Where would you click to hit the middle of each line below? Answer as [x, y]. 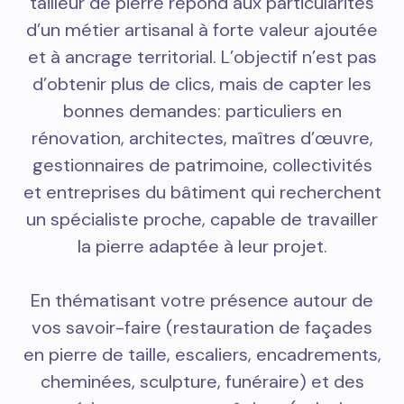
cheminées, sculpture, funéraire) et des [202, 382]
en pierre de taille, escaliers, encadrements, [202, 355]
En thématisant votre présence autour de [202, 301]
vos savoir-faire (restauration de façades [202, 328]
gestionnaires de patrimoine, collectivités [202, 165]
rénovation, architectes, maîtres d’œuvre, [202, 138]
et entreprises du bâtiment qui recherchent [202, 193]
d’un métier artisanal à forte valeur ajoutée [202, 30]
